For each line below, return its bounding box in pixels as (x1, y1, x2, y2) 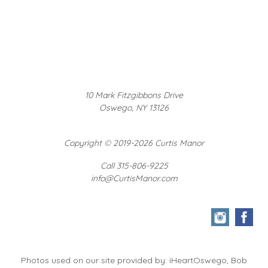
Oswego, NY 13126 (99, 102, 169, 113)
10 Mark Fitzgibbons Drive (85, 90, 183, 100)
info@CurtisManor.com (90, 173, 178, 184)
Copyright (64, 138, 104, 148)
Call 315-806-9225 (100, 160, 168, 171)
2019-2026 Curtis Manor (111, 138, 204, 148)
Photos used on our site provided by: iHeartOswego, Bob (21, 255, 247, 266)
